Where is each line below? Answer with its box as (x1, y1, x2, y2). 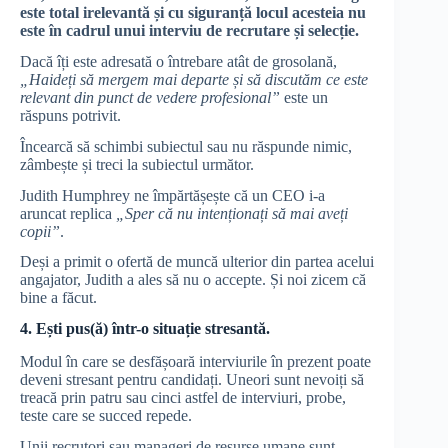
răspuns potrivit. (20, 106, 121, 124)
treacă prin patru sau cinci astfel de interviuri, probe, (20, 388, 346, 406)
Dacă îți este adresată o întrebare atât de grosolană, (20, 52, 337, 70)
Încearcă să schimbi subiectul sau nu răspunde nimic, (20, 137, 352, 155)
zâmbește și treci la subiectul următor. (20, 155, 258, 173)
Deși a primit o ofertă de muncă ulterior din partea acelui (20, 253, 374, 271)
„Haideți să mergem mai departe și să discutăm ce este (20, 70, 368, 88)
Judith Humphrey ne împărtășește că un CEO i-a (20, 186, 325, 204)
